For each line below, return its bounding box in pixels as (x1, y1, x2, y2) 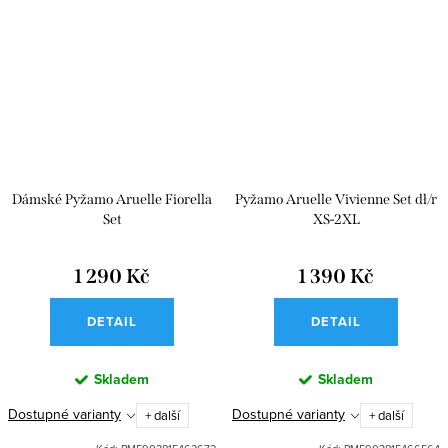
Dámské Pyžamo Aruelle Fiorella (12, 191, 212, 209)
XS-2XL (312, 211, 360, 229)
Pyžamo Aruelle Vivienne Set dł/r (235, 191, 437, 209)
